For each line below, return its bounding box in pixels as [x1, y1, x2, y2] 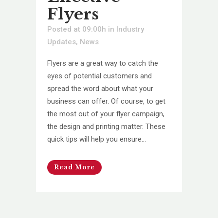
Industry [116, 24, 144, 34]
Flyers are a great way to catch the [47, 58, 158, 68]
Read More [54, 163, 95, 171]
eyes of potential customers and [47, 71, 152, 80]
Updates [47, 37, 76, 46]
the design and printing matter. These [47, 122, 165, 131]
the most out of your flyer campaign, [47, 109, 164, 118]
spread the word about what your [47, 84, 153, 93]
